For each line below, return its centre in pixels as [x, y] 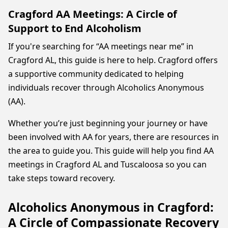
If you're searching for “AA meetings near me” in [101, 46]
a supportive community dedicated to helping [96, 74]
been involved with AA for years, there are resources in [113, 137]
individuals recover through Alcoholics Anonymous [106, 88]
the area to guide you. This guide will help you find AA [111, 151]
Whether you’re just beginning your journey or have [108, 123]
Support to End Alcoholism [75, 28]
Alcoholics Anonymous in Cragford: [111, 207]
